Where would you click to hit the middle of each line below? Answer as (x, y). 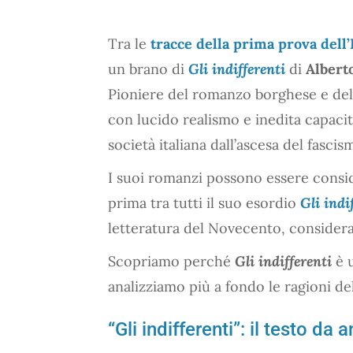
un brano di (148, 69)
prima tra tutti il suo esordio (204, 203)
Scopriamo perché (171, 261)
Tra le (129, 43)
